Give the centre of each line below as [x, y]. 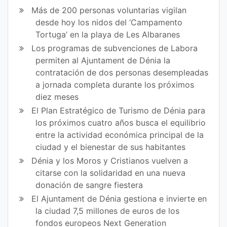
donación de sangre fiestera [89, 185]
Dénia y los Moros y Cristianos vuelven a [110, 161]
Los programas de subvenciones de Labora [115, 48]
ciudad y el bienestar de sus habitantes [111, 147]
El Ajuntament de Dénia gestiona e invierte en [119, 199]
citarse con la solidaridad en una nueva [111, 173]
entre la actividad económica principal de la [120, 135]
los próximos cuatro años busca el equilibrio [121, 122]
